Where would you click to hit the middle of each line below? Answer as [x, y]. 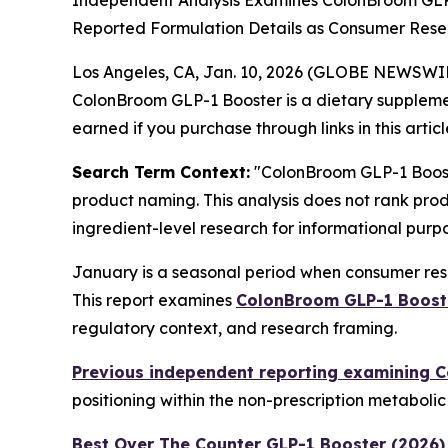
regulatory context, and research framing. [234, 328]
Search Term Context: [161, 172]
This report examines [154, 300]
